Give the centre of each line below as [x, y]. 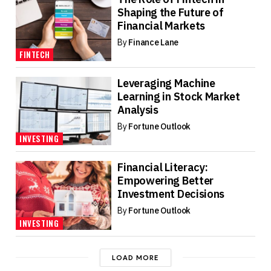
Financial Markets [161, 25]
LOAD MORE [135, 257]
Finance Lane [153, 42]
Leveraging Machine [166, 83]
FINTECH [34, 55]
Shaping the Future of [171, 12]
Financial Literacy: [163, 168]
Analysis [138, 110]
